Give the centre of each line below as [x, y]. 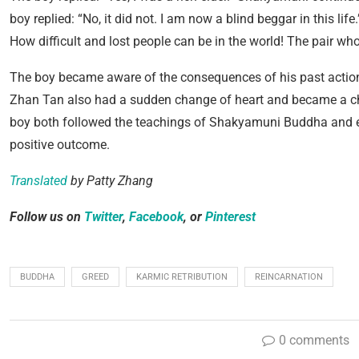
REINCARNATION [289, 277]
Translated [38, 181]
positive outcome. [60, 145]
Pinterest [230, 217]
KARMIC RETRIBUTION [182, 277]
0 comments [314, 340]
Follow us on [47, 217]
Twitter [103, 217]
